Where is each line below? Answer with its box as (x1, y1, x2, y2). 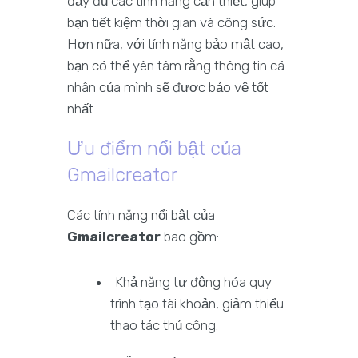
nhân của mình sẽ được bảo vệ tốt (67, 79, 268, 96)
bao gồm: (161, 229, 219, 245)
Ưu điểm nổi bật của (67, 137, 241, 161)
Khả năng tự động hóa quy (115, 274, 272, 291)
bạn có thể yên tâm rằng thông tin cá (67, 58, 284, 74)
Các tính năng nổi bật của (67, 207, 215, 224)
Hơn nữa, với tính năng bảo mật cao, (67, 36, 284, 53)
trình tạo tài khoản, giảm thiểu (110, 296, 284, 312)
